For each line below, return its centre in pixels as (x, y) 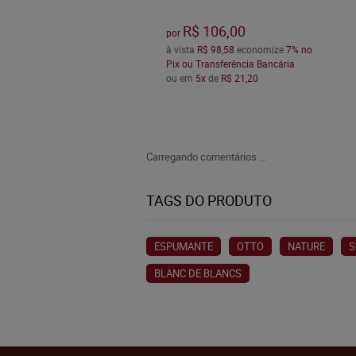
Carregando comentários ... (206, 157)
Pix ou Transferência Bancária (230, 64)
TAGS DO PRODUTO (209, 200)
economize (260, 50)
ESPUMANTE (184, 246)
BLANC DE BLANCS (198, 273)
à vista (181, 50)
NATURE (306, 246)
